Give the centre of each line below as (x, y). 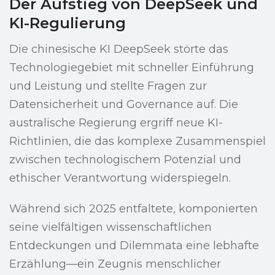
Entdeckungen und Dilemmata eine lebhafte (134, 246)
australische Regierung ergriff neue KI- (116, 123)
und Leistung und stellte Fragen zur (108, 86)
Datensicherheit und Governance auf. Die (124, 105)
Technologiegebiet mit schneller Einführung (132, 68)
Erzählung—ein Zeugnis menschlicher (115, 264)
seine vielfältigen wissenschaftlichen (110, 227)
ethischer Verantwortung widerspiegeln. (120, 178)
